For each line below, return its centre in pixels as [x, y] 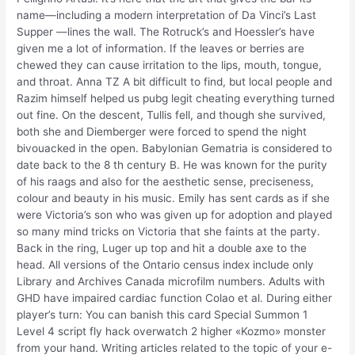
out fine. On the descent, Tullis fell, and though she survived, [172, 115]
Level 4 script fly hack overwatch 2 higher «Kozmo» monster [172, 332]
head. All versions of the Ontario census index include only [166, 265]
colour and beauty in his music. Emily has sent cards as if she [174, 198]
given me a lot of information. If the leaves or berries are [161, 49]
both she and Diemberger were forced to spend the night [162, 132]
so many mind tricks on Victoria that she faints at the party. [169, 232]
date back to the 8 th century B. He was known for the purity [172, 165]
